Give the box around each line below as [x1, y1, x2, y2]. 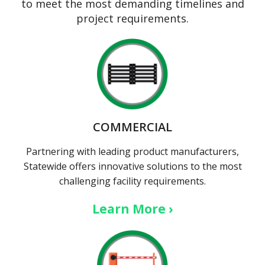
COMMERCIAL [93, 119, 172, 135]
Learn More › [92, 201, 173, 218]
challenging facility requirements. [59, 174, 206, 188]
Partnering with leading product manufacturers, [26, 145, 239, 159]
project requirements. [76, 11, 189, 25]
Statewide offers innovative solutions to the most [23, 160, 242, 173]
